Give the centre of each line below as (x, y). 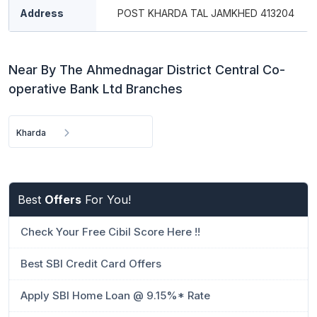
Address (42, 13)
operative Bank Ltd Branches (96, 89)
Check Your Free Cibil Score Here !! (110, 232)
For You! (106, 200)
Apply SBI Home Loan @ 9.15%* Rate (115, 295)
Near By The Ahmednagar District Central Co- (147, 70)
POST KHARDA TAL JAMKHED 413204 (206, 13)
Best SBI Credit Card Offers (91, 264)
